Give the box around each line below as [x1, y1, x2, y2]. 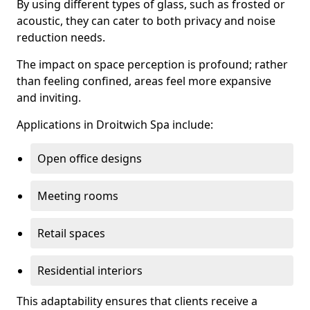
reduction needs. [17, 30, 105, 45]
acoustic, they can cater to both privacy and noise [17, 13, 275, 28]
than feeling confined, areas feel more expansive [17, 73, 271, 89]
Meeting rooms [37, 188, 118, 203]
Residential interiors [37, 263, 143, 278]
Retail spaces [37, 226, 105, 241]
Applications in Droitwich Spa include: [17, 117, 213, 132]
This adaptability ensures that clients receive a [17, 293, 257, 309]
